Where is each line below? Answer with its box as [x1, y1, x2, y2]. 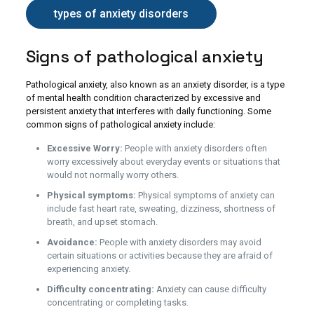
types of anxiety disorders [53, 7, 189, 20]
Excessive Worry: [46, 143, 123, 153]
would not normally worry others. [46, 170, 179, 180]
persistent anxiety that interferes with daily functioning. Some [25, 106, 271, 116]
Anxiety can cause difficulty [153, 284, 266, 294]
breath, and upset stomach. [46, 217, 158, 227]
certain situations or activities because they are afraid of [46, 250, 273, 261]
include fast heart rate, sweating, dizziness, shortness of [46, 203, 275, 214]
